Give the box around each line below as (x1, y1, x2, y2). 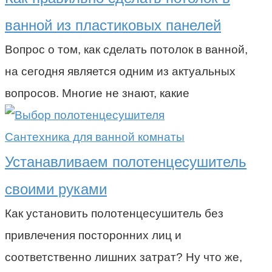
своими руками (5, 180, 107, 197)
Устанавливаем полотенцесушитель (5, 153, 246, 170)
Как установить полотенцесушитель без (5, 206, 223, 220)
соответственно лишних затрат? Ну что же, (5, 250, 242, 263)
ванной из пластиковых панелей (5, 16, 221, 33)
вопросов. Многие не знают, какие (5, 86, 189, 100)
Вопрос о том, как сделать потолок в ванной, (5, 42, 248, 56)
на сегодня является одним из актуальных (5, 64, 236, 78)
